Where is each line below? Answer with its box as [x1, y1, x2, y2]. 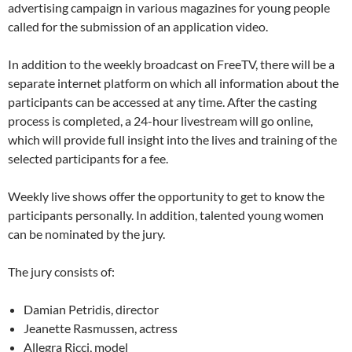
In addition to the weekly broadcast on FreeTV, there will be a [8, 57, 335, 72]
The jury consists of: [8, 264, 115, 280]
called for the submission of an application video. [8, 19, 268, 35]
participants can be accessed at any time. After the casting [8, 94, 317, 110]
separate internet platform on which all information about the [8, 75, 339, 91]
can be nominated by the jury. [8, 226, 165, 242]
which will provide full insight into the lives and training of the [8, 132, 337, 148]
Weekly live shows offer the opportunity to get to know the [8, 189, 324, 204]
